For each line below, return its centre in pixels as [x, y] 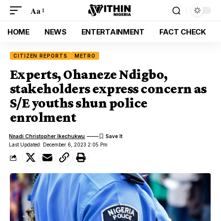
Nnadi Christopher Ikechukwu [47, 136]
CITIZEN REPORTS [40, 56]
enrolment [43, 117]
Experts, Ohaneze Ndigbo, [89, 74]
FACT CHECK [183, 32]
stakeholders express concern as [108, 89]
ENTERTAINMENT [113, 32]
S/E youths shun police [79, 103]
